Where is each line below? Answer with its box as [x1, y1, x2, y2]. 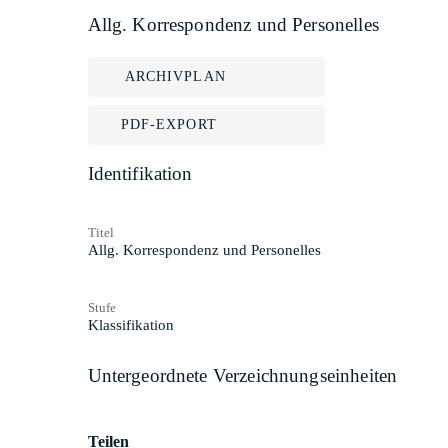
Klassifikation [87, 316, 174, 333]
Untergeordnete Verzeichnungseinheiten [87, 364, 398, 386]
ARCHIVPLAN [124, 69, 226, 84]
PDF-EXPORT [120, 117, 217, 132]
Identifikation [87, 163, 193, 184]
